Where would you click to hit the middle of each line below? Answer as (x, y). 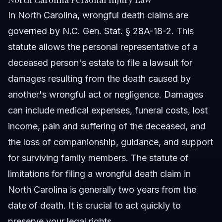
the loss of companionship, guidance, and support (111, 142)
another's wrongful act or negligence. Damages (106, 95)
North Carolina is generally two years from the (102, 190)
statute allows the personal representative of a (103, 47)
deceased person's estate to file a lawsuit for (100, 63)
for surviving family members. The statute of (98, 158)
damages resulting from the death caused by (99, 79)
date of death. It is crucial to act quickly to (94, 206)
